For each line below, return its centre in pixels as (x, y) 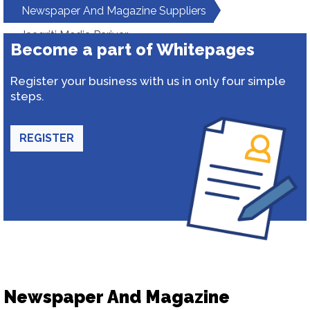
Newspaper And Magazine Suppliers (114, 11)
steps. (27, 96)
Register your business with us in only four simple (148, 81)
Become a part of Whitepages (133, 49)
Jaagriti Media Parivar (74, 35)
